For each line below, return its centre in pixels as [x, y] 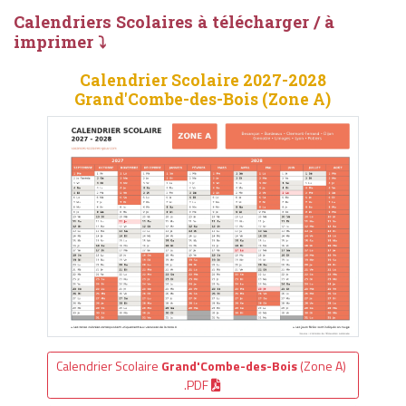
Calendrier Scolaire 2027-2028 [203, 81]
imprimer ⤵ [60, 42]
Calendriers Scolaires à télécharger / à [174, 22]
